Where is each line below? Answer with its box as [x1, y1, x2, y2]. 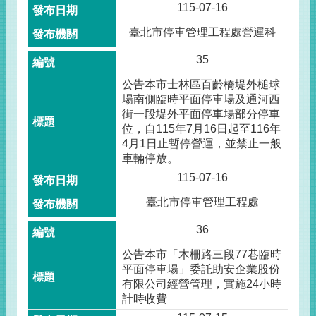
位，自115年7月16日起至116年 [122, 123, 281, 135]
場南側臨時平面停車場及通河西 [122, 93, 281, 105]
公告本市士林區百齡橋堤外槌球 [122, 78, 281, 90]
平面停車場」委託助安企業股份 [122, 263, 281, 275]
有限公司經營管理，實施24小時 [122, 278, 282, 290]
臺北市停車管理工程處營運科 [128, 26, 276, 38]
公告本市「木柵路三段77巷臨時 [122, 248, 282, 260]
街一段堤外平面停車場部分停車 [122, 108, 281, 120]
